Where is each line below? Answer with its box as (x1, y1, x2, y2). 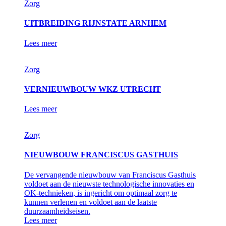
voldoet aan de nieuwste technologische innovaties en (24, 179, 194, 188)
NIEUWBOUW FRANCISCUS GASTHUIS (24, 150, 178, 159)
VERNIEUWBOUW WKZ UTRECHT (24, 84, 161, 93)
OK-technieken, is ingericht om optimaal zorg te (24, 188, 177, 197)
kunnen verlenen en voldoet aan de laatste (24, 197, 157, 206)
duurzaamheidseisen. (24, 206, 90, 215)
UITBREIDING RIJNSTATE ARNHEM (24, 19, 166, 28)
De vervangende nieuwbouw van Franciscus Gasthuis (24, 170, 196, 179)
